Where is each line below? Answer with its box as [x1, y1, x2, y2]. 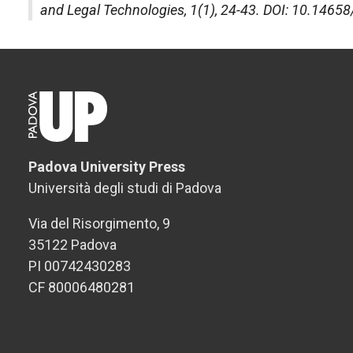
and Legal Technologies [40, 2, 184, 18]
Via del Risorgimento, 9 [28, 215, 170, 232]
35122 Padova [28, 236, 117, 253]
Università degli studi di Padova [28, 180, 221, 196]
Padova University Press [28, 158, 185, 175]
